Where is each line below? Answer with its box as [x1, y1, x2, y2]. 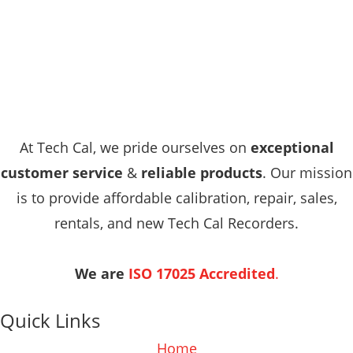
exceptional [250, 138, 334, 158]
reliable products [141, 163, 262, 183]
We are [74, 264, 128, 284]
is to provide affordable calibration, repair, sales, [16, 188, 337, 208]
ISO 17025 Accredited [128, 264, 275, 284]
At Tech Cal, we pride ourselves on [19, 138, 251, 158]
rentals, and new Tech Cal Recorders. [54, 214, 299, 233]
